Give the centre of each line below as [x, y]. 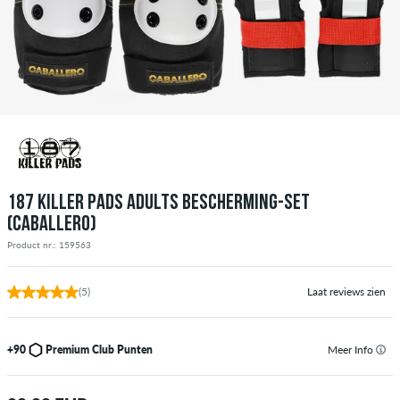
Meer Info [352, 349]
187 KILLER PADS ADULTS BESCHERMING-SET [158, 203]
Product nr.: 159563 [49, 244]
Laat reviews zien [346, 291]
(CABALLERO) [52, 225]
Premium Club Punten [99, 349]
